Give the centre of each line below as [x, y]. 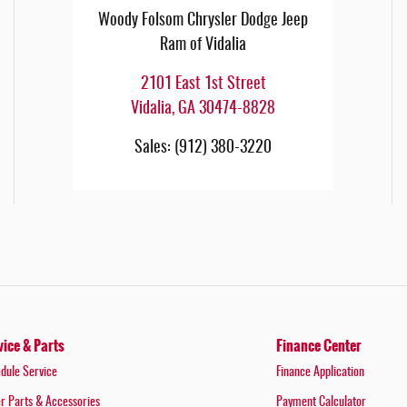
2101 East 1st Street [203, 85]
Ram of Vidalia [203, 46]
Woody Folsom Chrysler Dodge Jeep [203, 21]
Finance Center [319, 345]
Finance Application [320, 372]
